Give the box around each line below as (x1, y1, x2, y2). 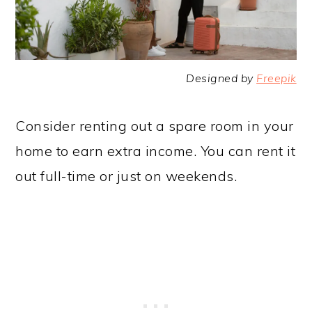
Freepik (256, 71, 297, 86)
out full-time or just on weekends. (15, 167, 237, 185)
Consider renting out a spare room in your (15, 117, 294, 135)
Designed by (186, 71, 257, 86)
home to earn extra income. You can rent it (15, 142, 296, 160)
